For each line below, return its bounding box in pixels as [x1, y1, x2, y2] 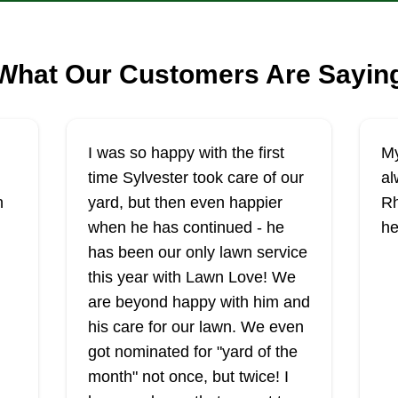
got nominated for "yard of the [87, 343, 298, 361]
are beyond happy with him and [87, 293, 310, 311]
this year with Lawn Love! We [87, 268, 296, 286]
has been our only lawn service [87, 243, 307, 261]
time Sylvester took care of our [87, 169, 304, 187]
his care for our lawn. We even [87, 318, 304, 336]
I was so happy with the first [87, 144, 284, 162]
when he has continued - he [87, 219, 284, 236]
